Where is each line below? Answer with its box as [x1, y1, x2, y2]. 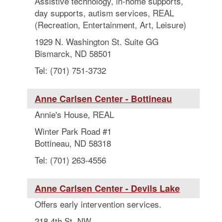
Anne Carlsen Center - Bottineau [35, 92, 172, 105]
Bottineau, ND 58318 [35, 137, 111, 149]
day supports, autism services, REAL [35, 6, 174, 19]
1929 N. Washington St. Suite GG [35, 35, 159, 48]
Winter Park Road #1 [35, 125, 111, 137]
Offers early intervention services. [35, 198, 162, 210]
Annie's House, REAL [35, 108, 114, 120]
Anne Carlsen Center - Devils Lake [35, 182, 180, 195]
